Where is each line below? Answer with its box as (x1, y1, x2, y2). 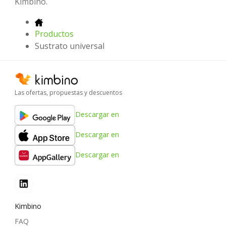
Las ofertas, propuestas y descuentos (15, 88, 122, 97)
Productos (35, 28, 74, 39)
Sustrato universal (35, 40, 104, 51)
